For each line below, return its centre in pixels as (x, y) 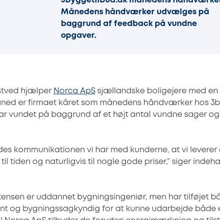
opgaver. (79, 36)
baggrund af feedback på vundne (129, 24)
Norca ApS (74, 91)
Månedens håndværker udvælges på (135, 12)
